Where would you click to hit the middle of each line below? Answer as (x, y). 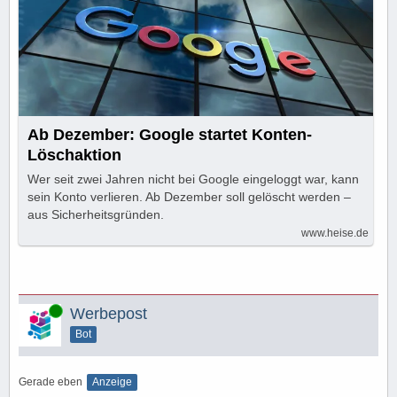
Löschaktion (74, 155)
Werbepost (109, 313)
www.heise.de (335, 233)
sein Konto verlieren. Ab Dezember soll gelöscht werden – (189, 196)
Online (35, 310)
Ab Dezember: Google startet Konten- (170, 134)
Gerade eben (51, 381)
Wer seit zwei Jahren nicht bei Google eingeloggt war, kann (193, 179)
